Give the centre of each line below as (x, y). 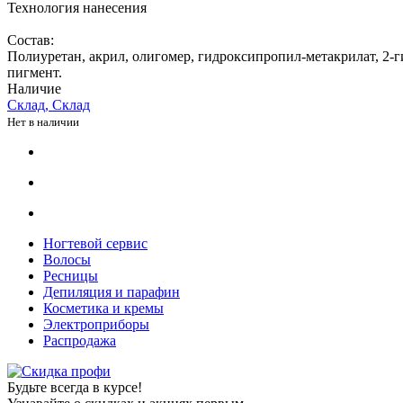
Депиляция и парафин (112, 291)
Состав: (31, 40)
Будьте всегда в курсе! (75, 387)
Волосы (67, 259)
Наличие (34, 88)
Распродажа (80, 340)
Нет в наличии (43, 121)
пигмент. (35, 72)
